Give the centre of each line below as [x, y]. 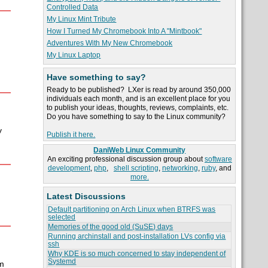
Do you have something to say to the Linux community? [137, 117]
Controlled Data [73, 7]
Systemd [62, 262]
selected [62, 217]
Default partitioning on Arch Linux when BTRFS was [132, 210]
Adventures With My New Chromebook [110, 43]
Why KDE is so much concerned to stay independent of [137, 254]
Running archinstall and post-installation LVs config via [137, 237]
